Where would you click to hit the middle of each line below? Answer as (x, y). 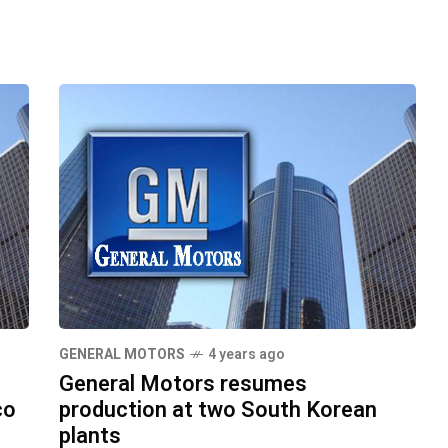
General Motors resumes (183, 384)
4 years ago (246, 355)
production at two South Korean (218, 410)
